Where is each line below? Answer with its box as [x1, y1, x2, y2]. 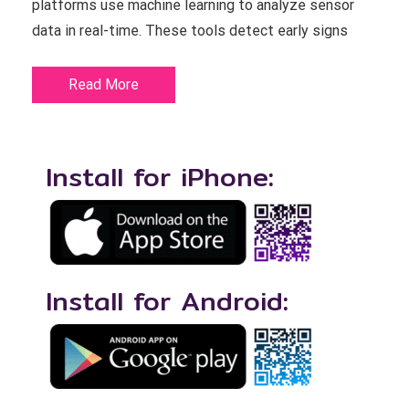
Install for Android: [46, 280, 288, 321]
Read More [68, 76, 139, 93]
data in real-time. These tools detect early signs [32, 22, 348, 39]
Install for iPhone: [46, 156, 274, 197]
